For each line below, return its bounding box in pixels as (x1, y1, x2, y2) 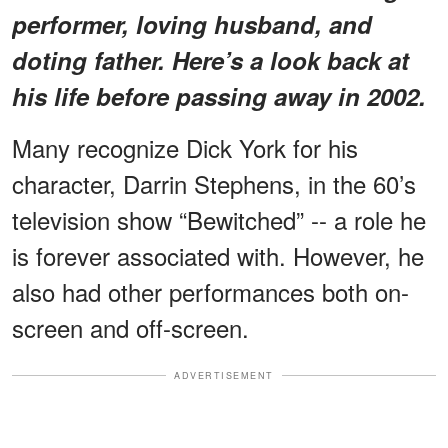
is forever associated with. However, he (12, 237, 424, 273)
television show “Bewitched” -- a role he (12, 201, 426, 237)
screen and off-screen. (12, 309, 249, 345)
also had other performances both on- (12, 273, 409, 309)
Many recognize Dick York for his (12, 129, 358, 165)
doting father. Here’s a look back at (12, 42, 409, 77)
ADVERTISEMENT (174, 368, 274, 382)
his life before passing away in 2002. (12, 78, 426, 113)
